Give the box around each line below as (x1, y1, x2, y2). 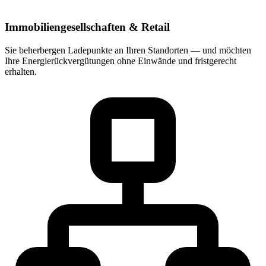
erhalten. (5, 66, 37, 77)
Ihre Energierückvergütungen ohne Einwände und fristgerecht (5, 56, 236, 66)
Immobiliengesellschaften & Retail (5, 21, 170, 34)
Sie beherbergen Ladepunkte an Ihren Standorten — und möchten (5, 45, 251, 56)
